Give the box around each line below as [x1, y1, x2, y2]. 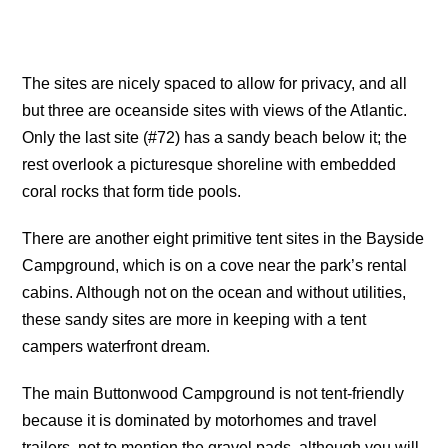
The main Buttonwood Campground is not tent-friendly [22, 384, 405, 402]
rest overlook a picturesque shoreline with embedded [22, 155, 397, 173]
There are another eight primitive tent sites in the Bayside [22, 229, 425, 247]
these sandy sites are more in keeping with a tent [22, 310, 367, 328]
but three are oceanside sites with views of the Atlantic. [22, 101, 408, 119]
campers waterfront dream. [22, 337, 211, 355]
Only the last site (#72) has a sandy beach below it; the [22, 128, 408, 146]
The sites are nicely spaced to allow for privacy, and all [22, 74, 408, 92]
